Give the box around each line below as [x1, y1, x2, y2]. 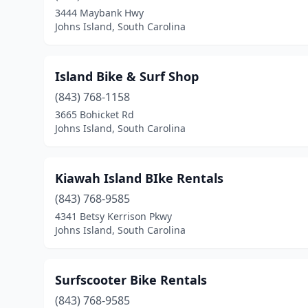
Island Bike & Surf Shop [55, 68, 199, 85]
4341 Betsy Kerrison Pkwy [55, 210, 172, 223]
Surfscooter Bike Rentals [55, 272, 207, 288]
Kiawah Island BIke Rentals [55, 170, 223, 186]
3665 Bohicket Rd [55, 108, 134, 121]
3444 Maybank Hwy [55, 6, 144, 19]
